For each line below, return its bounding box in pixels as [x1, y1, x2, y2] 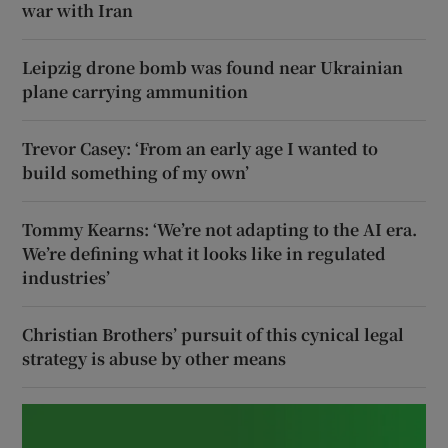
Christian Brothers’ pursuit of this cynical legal [22, 322, 405, 346]
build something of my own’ [22, 160, 250, 184]
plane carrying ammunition [22, 79, 249, 103]
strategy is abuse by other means [22, 346, 287, 370]
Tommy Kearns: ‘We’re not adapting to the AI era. [22, 217, 418, 241]
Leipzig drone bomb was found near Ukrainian [22, 55, 404, 79]
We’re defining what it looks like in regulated [22, 241, 387, 265]
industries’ [22, 265, 111, 289]
